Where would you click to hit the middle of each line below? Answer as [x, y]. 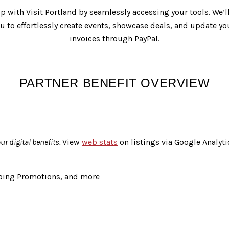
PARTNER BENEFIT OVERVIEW [114, 83]
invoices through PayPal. [114, 38]
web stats [100, 142]
